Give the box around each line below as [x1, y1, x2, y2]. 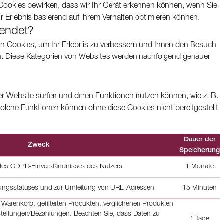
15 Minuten [182, 185, 217, 191]
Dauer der [183, 137, 216, 143]
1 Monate [185, 164, 214, 170]
